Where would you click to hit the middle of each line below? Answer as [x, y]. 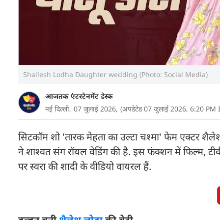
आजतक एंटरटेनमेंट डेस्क [79, 96]
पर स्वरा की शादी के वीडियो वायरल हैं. [85, 166]
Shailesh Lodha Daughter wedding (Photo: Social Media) [115, 74]
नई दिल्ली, [58, 109]
